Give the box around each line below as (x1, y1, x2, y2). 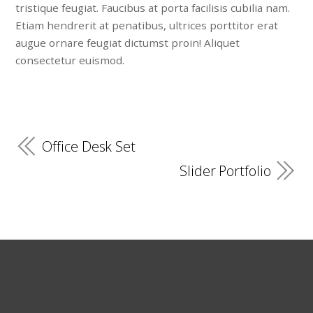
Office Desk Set (42, 136, 136, 156)
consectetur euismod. (15, 53, 125, 68)
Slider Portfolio (180, 161, 271, 180)
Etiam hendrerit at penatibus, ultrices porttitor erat (15, 18, 279, 33)
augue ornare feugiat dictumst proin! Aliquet (15, 36, 240, 50)
